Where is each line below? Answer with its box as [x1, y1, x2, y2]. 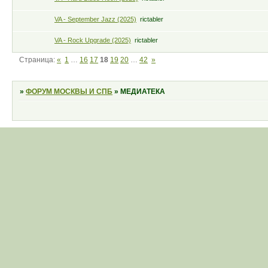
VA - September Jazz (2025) [54, 16, 136, 23]
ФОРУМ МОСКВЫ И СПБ [26, 87, 113, 96]
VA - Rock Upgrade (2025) [54, 36, 131, 44]
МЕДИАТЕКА [120, 87, 166, 96]
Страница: [19, 56, 57, 65]
